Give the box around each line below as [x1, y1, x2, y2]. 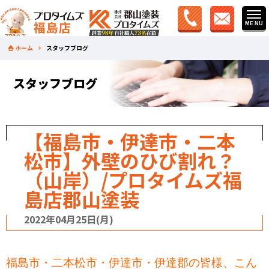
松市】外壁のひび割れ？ [24, 147, 235, 175]
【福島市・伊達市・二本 [24, 127, 235, 156]
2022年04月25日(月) [24, 212, 113, 227]
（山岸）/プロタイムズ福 [24, 166, 242, 194]
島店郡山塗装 [24, 185, 139, 213]
